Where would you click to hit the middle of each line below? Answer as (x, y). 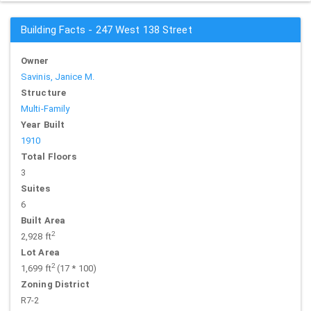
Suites (35, 188)
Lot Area (40, 252)
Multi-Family (45, 109)
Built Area (43, 220)
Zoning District (56, 284)
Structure (43, 93)
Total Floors (49, 157)
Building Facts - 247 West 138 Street (107, 30)
